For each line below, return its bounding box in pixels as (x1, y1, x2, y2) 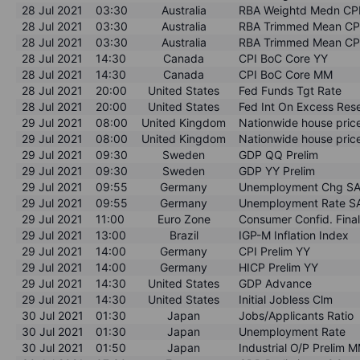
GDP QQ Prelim (239, 147, 319, 162)
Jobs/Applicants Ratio (239, 308, 354, 322)
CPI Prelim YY (239, 243, 311, 258)
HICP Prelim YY (239, 260, 319, 274)
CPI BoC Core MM (239, 67, 333, 81)
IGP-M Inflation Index (239, 227, 350, 242)
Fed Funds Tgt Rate (239, 83, 342, 97)
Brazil (169, 227, 198, 242)
